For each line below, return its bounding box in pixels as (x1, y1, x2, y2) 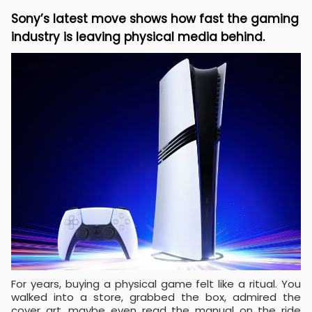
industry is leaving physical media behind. (11, 29, 265, 45)
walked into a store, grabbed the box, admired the (11, 290, 301, 304)
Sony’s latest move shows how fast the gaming (11, 10, 299, 27)
